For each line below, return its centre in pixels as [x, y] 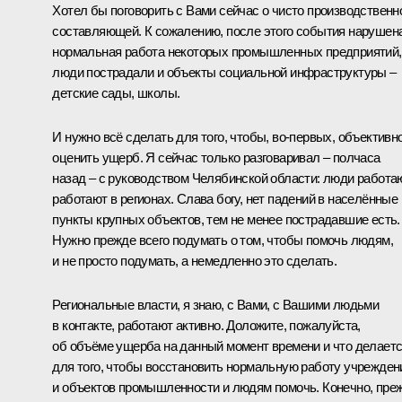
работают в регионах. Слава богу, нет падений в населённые [225, 198]
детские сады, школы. [116, 92]
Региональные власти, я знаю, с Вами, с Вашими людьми [216, 304]
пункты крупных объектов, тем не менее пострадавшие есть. [226, 219]
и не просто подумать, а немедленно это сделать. [195, 260]
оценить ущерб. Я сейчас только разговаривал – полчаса [216, 157]
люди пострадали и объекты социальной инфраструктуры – [224, 72]
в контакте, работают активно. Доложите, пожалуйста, [206, 325]
